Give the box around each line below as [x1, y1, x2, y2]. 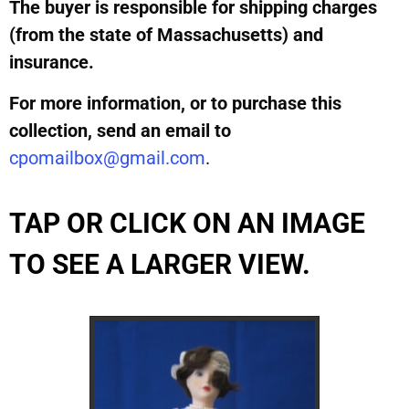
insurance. [9, 51, 94, 74]
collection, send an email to [9, 119, 231, 142]
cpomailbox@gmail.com [9, 146, 205, 169]
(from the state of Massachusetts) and [9, 24, 323, 47]
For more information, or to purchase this [9, 91, 341, 114]
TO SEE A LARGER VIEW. [9, 248, 310, 281]
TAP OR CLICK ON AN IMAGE [9, 207, 365, 240]
